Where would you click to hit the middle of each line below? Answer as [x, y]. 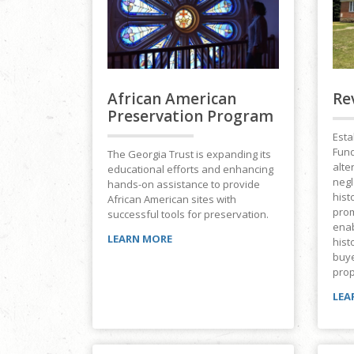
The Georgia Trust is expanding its [189, 154]
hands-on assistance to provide [184, 184]
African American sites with [172, 199]
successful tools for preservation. [188, 214]
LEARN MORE [140, 238]
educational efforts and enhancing [190, 169]
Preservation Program [190, 116]
